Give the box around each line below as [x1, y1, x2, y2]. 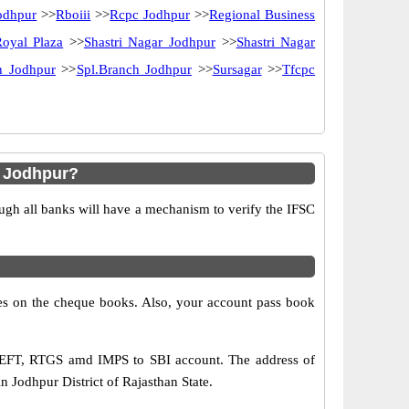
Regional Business [209, 7, 316, 22]
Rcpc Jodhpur [110, 7, 191, 22]
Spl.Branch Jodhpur [76, 62, 193, 77]
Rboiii [56, 7, 91, 22]
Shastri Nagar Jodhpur [83, 35, 215, 49]
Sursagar [212, 62, 262, 77]
